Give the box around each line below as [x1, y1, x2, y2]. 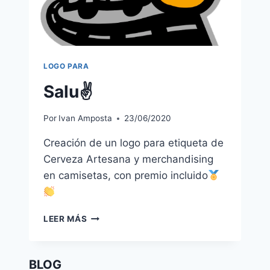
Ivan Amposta [58, 113, 113, 124]
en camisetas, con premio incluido [43, 169, 208, 182]
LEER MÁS [43, 214, 87, 224]
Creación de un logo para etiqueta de [43, 137, 224, 149]
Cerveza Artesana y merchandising [43, 153, 213, 166]
